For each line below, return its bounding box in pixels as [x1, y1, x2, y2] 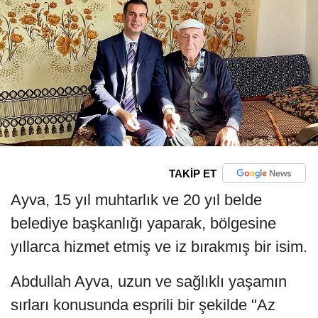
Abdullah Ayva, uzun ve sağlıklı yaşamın [11, 273, 287, 291]
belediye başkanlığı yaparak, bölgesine [11, 214, 276, 233]
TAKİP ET [168, 167, 216, 180]
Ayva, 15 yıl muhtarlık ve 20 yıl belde [11, 191, 262, 209]
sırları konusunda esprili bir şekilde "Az [11, 296, 275, 314]
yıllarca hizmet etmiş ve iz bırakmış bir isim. [11, 238, 307, 256]
